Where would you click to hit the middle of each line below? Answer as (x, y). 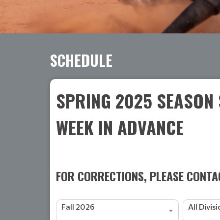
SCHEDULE (81, 60)
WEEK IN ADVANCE (120, 127)
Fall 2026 (78, 206)
